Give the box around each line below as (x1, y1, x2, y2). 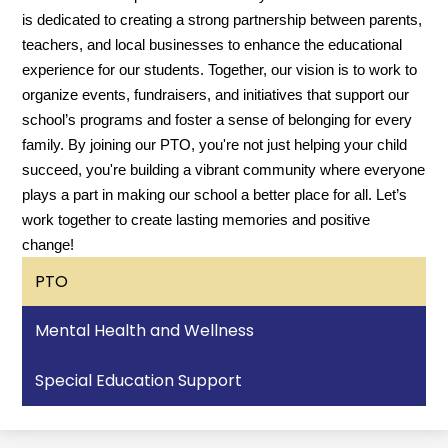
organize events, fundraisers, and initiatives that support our (22, 86, 410, 103)
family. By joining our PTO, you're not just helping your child (22, 136, 408, 153)
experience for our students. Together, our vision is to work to (22, 61, 418, 78)
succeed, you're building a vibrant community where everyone (22, 161, 426, 178)
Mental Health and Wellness (35, 319, 255, 343)
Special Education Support (35, 368, 243, 392)
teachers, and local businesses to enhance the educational (22, 36, 403, 53)
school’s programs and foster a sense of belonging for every (22, 111, 413, 128)
